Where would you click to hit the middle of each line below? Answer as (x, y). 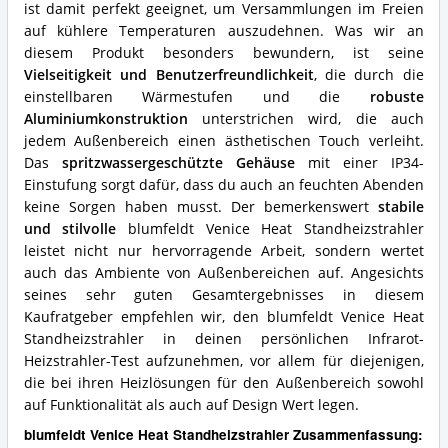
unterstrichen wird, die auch (305, 119)
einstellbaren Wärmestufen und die (196, 97)
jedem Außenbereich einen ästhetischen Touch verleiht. (223, 141)
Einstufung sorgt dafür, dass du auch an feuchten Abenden (223, 185)
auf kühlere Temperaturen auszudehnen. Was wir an (223, 31)
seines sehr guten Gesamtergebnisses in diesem (223, 295)
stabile (400, 207)
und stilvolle (70, 229)
